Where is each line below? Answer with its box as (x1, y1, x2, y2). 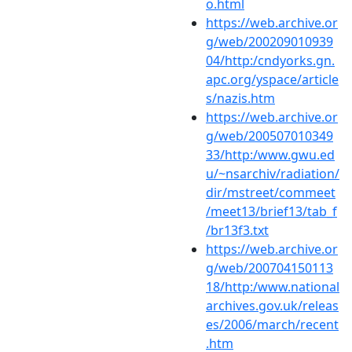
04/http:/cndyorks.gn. (206, 51, 335, 69)
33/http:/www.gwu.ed (206, 145, 335, 163)
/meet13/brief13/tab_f (206, 202, 337, 220)
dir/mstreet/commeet (206, 183, 335, 201)
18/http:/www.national (206, 277, 339, 295)
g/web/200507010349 (206, 126, 333, 145)
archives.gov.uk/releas (206, 296, 339, 314)
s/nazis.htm (206, 89, 275, 107)
